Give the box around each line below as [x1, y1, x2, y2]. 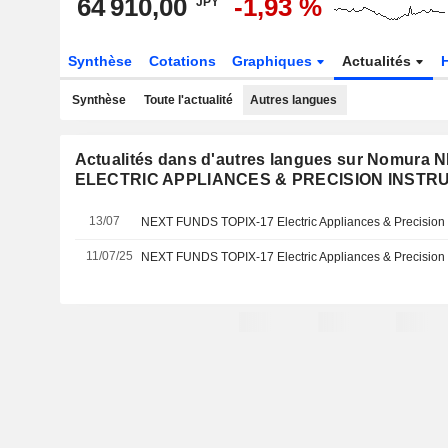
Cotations [148, 53, 216, 69]
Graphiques [232, 53, 317, 69]
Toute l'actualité [143, 93, 233, 107]
